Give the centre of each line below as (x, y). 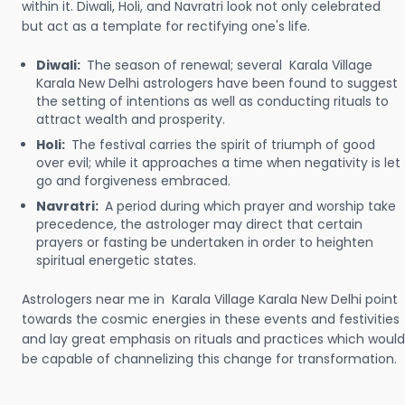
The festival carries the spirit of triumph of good (223, 145)
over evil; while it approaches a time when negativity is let (218, 163)
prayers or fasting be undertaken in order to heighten (205, 242)
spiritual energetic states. (118, 260)
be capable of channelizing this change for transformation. (209, 359)
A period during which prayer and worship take (250, 206)
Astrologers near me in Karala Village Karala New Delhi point (210, 299)
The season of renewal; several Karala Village (230, 65)
